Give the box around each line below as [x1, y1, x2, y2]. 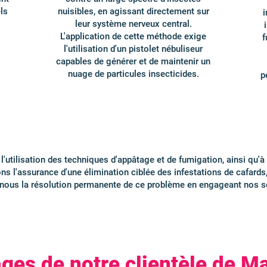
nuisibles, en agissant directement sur [57, 6, 209, 17]
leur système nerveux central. [74, 18, 192, 29]
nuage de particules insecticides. [67, 69, 199, 79]
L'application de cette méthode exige [60, 31, 206, 42]
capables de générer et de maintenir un [56, 56, 210, 67]
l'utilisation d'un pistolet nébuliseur [64, 44, 203, 54]
